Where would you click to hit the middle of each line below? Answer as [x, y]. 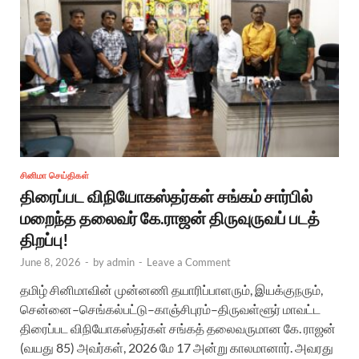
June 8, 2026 [50, 262]
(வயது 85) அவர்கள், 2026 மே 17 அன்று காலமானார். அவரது [177, 347]
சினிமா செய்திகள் [54, 175]
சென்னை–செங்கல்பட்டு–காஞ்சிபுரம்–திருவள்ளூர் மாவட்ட [170, 309]
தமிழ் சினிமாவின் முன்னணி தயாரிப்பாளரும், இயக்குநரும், [171, 289]
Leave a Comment [189, 262]
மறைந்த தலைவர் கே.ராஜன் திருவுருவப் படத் [170, 217]
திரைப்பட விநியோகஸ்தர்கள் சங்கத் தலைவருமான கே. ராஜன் [178, 328]
